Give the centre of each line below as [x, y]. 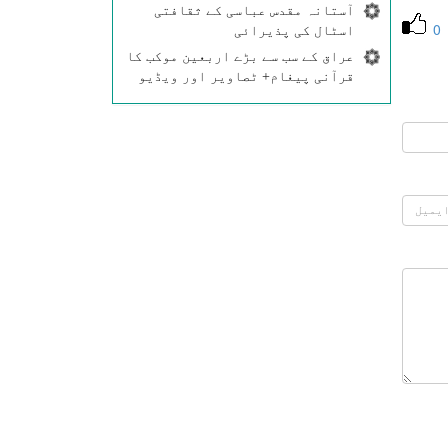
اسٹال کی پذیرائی [293, 30]
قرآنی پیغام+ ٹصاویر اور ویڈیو [245, 76]
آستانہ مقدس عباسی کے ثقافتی [253, 10]
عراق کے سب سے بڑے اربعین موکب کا [239, 56]
